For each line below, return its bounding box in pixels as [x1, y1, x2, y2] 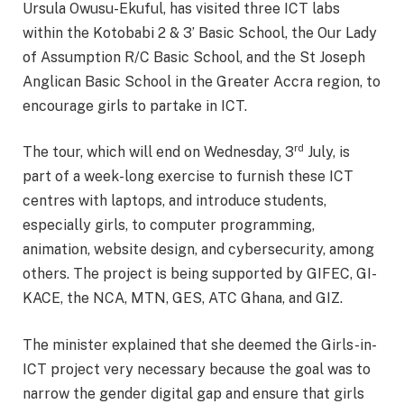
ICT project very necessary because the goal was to [23, 360, 371, 378]
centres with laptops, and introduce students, [23, 192, 326, 210]
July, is [304, 143, 350, 161]
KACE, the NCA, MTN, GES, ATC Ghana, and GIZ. [23, 289, 343, 308]
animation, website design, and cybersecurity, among [23, 241, 374, 259]
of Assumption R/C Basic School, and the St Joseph [23, 48, 365, 66]
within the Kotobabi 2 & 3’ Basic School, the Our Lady [23, 23, 377, 41]
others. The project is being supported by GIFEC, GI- [23, 265, 377, 283]
